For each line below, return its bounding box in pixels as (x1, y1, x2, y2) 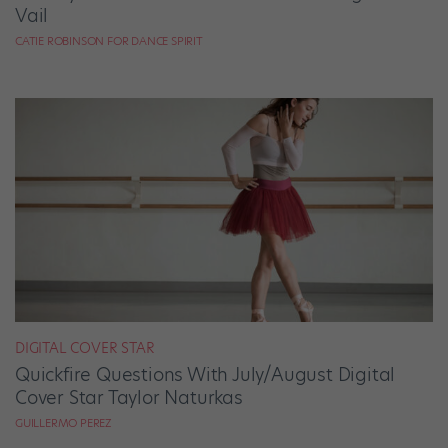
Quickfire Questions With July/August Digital (15, 362, 396, 388)
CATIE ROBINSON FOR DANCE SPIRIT (15, 33, 203, 50)
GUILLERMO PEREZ (15, 415, 112, 432)
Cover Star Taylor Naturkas (15, 385, 243, 411)
